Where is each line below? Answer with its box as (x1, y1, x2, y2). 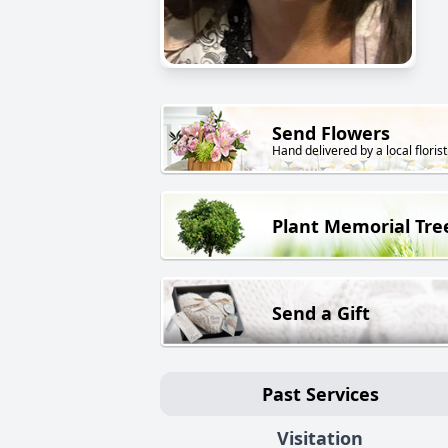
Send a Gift (272, 300, 370, 325)
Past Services (261, 381, 379, 406)
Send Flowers (272, 121, 390, 146)
